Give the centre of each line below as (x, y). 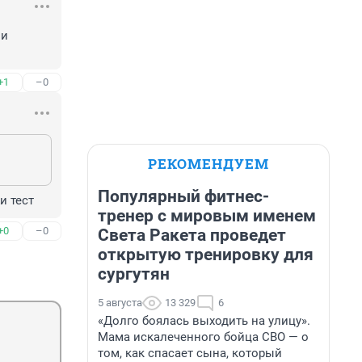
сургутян (134, 274)
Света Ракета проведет (192, 235)
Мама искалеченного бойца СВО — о (203, 337)
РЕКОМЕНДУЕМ (208, 164)
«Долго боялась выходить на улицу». (204, 321)
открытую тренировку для (206, 255)
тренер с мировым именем (207, 216)
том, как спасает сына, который (190, 353)
